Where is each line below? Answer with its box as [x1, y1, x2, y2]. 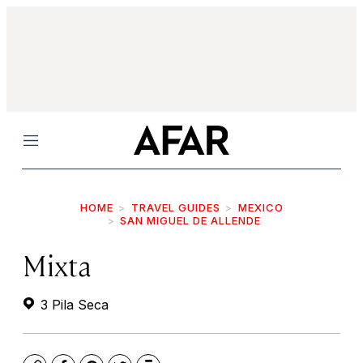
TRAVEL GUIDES [130, 201, 220, 214]
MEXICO [237, 201, 284, 214]
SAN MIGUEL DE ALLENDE [120, 214, 261, 227]
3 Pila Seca [36, 297, 109, 313]
